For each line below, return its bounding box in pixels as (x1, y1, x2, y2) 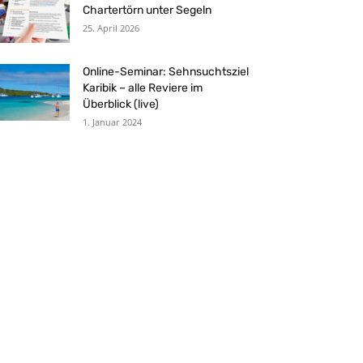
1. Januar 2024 (83, 116, 142, 128)
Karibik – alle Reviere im (83, 81, 203, 95)
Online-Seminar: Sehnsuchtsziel (83, 65, 249, 79)
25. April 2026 (83, 22, 139, 34)
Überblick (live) (83, 97, 159, 111)
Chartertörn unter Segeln (83, 3, 211, 17)
